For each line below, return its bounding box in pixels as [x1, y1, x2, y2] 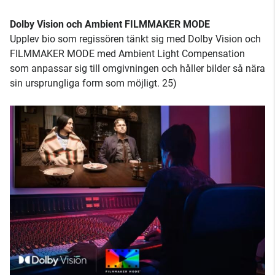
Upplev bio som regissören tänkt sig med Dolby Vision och [10, 33, 261, 45]
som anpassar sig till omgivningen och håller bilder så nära [10, 63, 265, 75]
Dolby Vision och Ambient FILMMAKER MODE [10, 18, 210, 31]
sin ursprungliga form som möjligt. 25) [10, 77, 177, 90]
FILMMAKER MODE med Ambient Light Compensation [10, 48, 245, 60]
